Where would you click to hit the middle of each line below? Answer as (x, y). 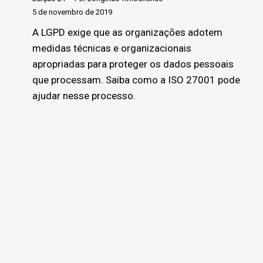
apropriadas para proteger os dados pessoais (133, 64)
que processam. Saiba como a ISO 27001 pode (136, 80)
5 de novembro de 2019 (72, 12)
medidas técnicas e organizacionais (112, 48)
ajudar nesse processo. (84, 96)
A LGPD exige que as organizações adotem (127, 33)
